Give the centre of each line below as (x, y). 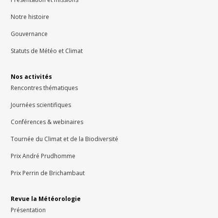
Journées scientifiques (41, 105)
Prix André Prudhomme (43, 156)
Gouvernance (29, 34)
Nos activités (32, 76)
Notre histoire (30, 17)
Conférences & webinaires (47, 122)
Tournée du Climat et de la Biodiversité (65, 139)
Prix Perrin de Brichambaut (48, 173)
